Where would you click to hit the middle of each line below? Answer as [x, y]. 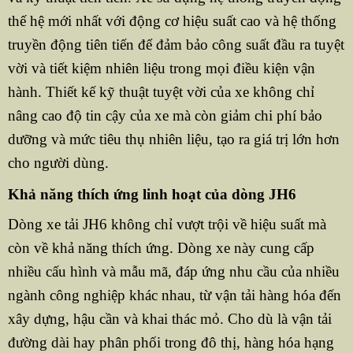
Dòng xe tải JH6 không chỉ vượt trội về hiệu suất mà [167, 225]
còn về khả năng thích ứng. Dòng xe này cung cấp [161, 248]
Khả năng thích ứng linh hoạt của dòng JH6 [154, 195]
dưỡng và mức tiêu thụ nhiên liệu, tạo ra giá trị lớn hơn [173, 139]
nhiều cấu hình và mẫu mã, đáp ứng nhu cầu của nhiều [173, 272]
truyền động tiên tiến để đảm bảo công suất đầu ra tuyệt [176, 45]
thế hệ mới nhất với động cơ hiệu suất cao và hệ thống [172, 21]
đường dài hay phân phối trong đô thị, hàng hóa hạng [171, 343]
